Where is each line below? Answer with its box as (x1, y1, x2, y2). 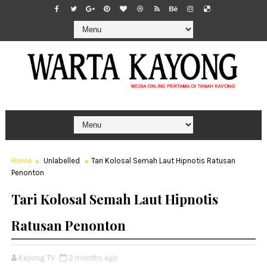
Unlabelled (41, 156, 82, 165)
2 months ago (68, 253, 118, 262)
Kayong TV (18, 253, 55, 262)
